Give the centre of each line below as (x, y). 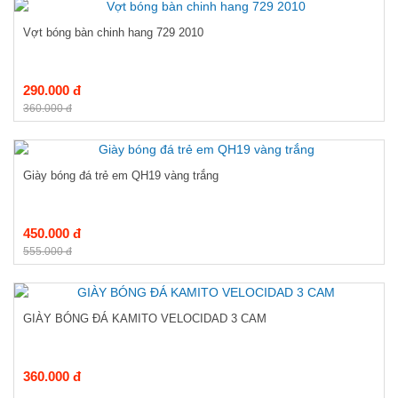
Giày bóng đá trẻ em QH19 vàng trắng (121, 175)
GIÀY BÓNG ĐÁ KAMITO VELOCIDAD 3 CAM (145, 318)
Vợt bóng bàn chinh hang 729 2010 (113, 32)
